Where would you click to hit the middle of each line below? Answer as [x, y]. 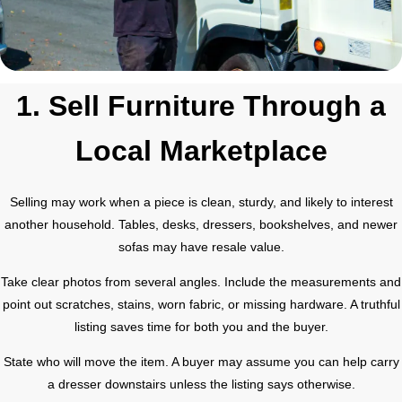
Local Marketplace [201, 150]
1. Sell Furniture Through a [201, 105]
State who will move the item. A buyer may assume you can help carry [201, 362]
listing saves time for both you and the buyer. [201, 326]
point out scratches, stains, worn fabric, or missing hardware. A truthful [201, 304]
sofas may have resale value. [201, 246]
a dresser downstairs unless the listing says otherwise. [201, 385]
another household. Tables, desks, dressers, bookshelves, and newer [201, 224]
